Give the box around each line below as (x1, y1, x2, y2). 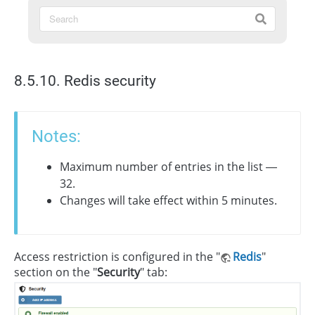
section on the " (14, 264, 97, 280)
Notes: (32, 126, 81, 146)
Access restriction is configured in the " (14, 248, 220, 264)
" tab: (140, 264, 167, 280)
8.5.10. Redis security (14, 72, 156, 89)
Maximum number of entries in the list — (60, 158, 277, 174)
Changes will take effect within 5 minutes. (60, 192, 277, 208)
